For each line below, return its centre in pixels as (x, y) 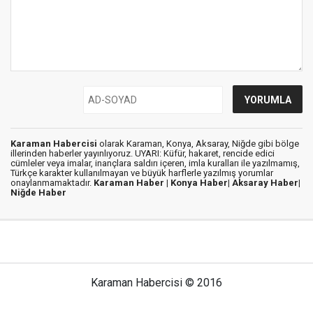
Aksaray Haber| (266, 182)
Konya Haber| (201, 182)
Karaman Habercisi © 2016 (156, 282)
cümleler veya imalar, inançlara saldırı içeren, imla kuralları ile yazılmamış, (155, 163)
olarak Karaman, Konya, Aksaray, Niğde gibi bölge (198, 143)
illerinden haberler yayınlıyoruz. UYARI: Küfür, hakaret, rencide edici (143, 153)
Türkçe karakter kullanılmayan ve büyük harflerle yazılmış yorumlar (142, 173)
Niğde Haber (38, 192)
